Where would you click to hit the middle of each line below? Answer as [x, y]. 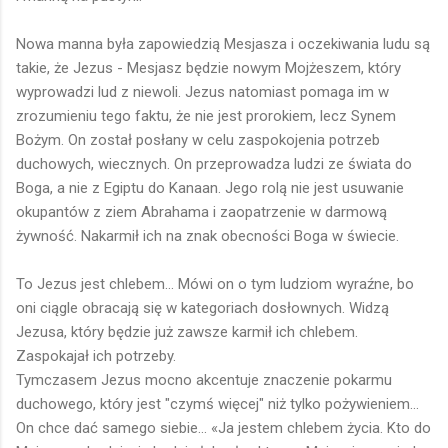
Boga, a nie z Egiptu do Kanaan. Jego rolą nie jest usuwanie [210, 187]
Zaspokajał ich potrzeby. [96, 355]
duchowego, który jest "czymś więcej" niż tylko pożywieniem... [217, 403]
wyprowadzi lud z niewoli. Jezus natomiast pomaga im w [202, 91]
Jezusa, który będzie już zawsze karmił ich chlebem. [187, 331]
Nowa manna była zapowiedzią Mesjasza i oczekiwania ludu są [223, 43]
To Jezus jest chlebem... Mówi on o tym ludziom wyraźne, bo [215, 283]
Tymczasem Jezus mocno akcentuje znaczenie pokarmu [204, 379]
